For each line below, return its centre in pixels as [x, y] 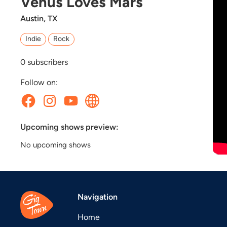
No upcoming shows [55, 145]
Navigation [98, 197]
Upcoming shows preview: [69, 127]
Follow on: [39, 83]
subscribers [47, 62]
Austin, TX [39, 18]
